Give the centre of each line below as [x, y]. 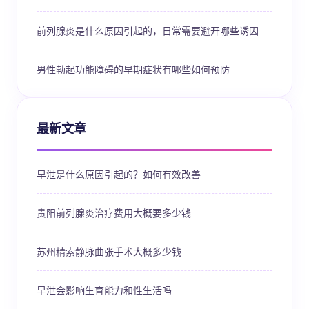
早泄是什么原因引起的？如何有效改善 [119, 174]
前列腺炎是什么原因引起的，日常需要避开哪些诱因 [148, 30]
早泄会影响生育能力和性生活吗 [104, 290]
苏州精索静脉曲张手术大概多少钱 [109, 251]
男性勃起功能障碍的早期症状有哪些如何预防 [133, 69]
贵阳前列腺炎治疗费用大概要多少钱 [114, 212]
